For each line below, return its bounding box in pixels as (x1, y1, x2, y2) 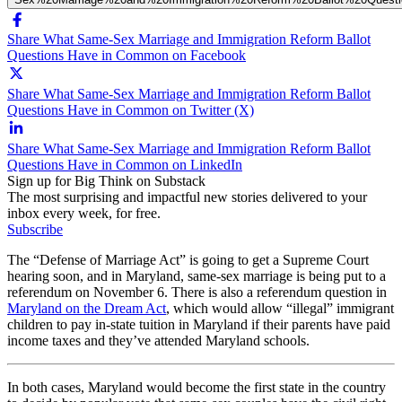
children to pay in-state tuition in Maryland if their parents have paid (7, 316, 390, 332)
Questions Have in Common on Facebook (7, 47, 246, 63)
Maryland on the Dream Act (7, 300, 166, 316)
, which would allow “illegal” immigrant (166, 300, 394, 316)
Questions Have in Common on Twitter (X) (7, 101, 254, 118)
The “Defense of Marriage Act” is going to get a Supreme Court (7, 251, 369, 267)
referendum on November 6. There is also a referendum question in (7, 284, 387, 300)
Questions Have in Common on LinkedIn (7, 156, 242, 172)
